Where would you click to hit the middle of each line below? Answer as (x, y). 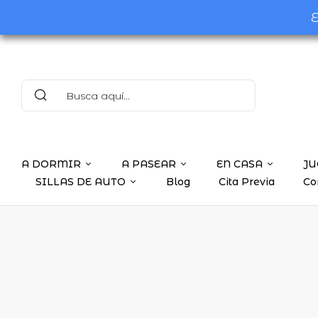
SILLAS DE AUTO (81, 182)
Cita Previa (247, 182)
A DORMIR (51, 164)
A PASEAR (149, 164)
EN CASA (240, 164)
